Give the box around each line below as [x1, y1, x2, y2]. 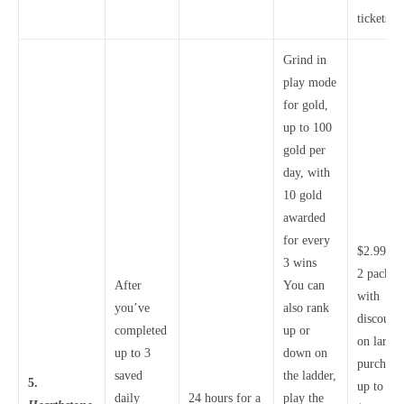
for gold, [283, 98, 328, 112]
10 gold [283, 188, 322, 202]
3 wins [283, 256, 317, 270]
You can [283, 279, 325, 292]
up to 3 [115, 346, 151, 360]
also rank [283, 301, 329, 315]
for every [283, 234, 330, 247]
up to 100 [283, 121, 332, 134]
